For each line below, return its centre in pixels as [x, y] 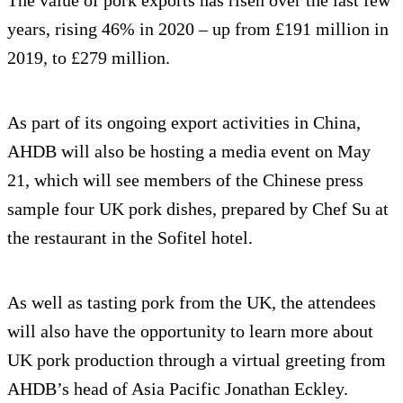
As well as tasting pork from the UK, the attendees [192, 303]
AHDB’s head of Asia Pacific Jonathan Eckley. [178, 389]
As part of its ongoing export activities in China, [184, 123]
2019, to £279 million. [89, 58]
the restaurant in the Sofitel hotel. [130, 238]
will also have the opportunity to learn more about [190, 331]
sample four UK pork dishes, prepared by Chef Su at [198, 209]
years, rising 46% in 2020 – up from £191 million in [198, 29]
